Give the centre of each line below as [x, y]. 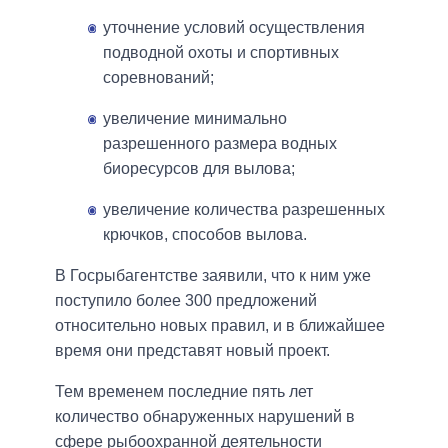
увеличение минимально [195, 118]
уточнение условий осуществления [234, 27]
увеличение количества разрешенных [244, 209]
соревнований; [158, 77]
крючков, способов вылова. [205, 234]
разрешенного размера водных [220, 143]
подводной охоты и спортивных [221, 52]
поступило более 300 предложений [186, 300]
